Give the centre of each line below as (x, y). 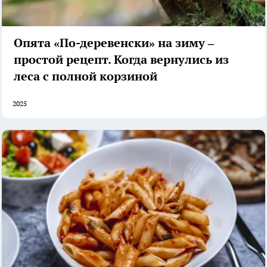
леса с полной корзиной (86, 76)
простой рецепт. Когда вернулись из (121, 59)
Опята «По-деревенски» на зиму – (114, 43)
